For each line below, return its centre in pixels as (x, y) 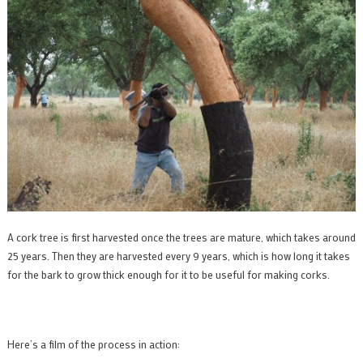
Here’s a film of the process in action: (93, 344)
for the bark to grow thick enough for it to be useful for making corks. (168, 275)
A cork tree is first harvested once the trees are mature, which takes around (181, 237)
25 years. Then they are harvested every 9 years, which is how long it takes (178, 256)
